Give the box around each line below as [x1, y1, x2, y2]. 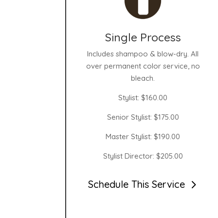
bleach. [131, 73, 155, 83]
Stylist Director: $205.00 [103, 151, 183, 161]
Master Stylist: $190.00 [106, 131, 181, 141]
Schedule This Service [88, 178, 185, 191]
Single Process [105, 30, 181, 44]
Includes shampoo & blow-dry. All [87, 49, 199, 58]
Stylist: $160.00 [118, 92, 168, 102]
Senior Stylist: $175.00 [107, 112, 179, 122]
